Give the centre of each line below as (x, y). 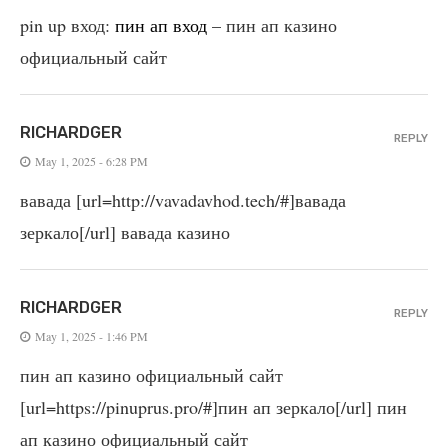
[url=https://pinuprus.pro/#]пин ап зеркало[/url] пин (213, 406)
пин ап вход (161, 24)
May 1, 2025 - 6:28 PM (91, 160)
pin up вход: (67, 24)
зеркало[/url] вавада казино (125, 231)
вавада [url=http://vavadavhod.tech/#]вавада (183, 199)
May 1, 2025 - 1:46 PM (91, 335)
